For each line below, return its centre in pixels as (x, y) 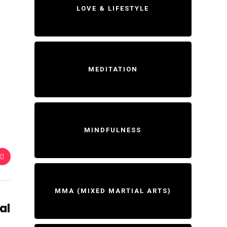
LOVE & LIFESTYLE (113, 8)
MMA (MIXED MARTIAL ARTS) (113, 191)
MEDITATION (113, 69)
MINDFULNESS (113, 130)
